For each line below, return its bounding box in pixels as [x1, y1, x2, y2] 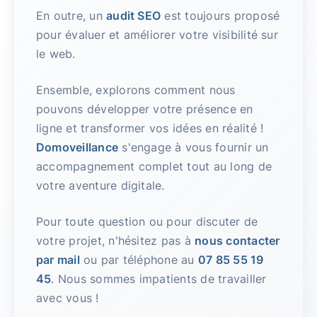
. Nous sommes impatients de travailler [51, 272, 267, 287]
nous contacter [195, 234, 280, 248]
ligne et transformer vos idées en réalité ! [35, 121, 264, 136]
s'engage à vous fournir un [118, 140, 269, 155]
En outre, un [35, 8, 107, 23]
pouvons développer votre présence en [35, 102, 253, 117]
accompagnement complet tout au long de [35, 159, 272, 174]
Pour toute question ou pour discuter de [35, 214, 258, 229]
